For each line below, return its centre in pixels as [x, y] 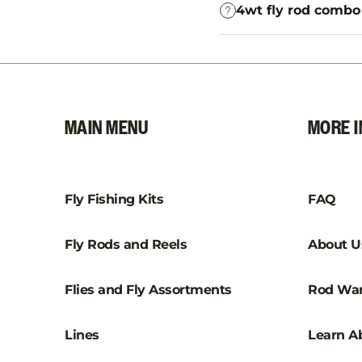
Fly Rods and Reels [126, 245]
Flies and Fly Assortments [148, 290]
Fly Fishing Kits [114, 200]
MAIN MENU [107, 129]
